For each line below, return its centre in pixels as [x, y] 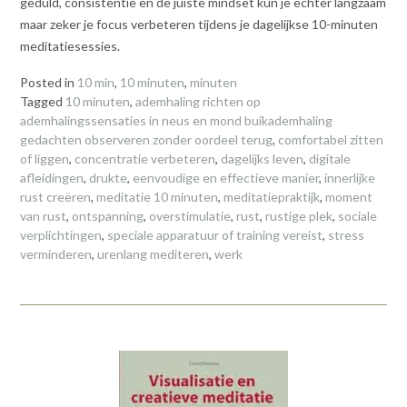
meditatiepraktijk [272, 196]
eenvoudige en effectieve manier [226, 177]
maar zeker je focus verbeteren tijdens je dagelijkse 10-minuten [199, 25]
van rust [43, 215]
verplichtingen [61, 234]
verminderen [56, 253]
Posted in [49, 82]
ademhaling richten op [198, 101]
